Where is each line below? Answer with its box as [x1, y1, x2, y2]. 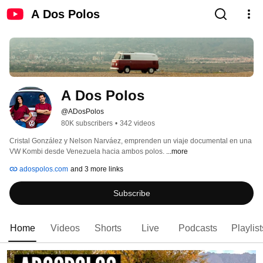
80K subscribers [61, 119, 113, 128]
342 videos [120, 119, 155, 128]
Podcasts [178, 223, 217, 234]
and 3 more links [70, 165, 123, 174]
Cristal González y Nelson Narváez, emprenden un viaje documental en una [9, 137, 252, 146]
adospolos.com [18, 165, 68, 174]
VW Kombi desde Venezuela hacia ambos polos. [9, 147, 166, 156]
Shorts [95, 223, 122, 234]
